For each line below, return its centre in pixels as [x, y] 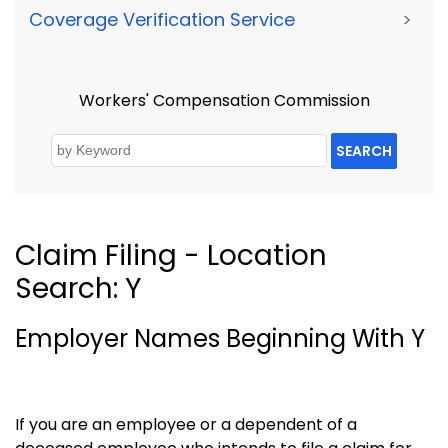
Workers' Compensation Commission [224, 101]
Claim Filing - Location [171, 255]
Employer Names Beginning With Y [220, 338]
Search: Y [78, 288]
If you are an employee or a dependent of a [186, 424]
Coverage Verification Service [162, 19]
